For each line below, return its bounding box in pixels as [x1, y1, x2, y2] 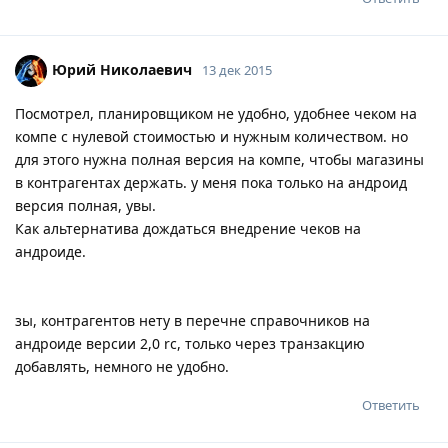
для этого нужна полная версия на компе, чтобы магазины [15, 149, 424, 169]
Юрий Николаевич [52, 59, 192, 79]
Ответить [362, 395, 420, 414]
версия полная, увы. [15, 195, 156, 215]
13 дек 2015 [202, 60, 272, 79]
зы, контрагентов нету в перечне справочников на [15, 310, 370, 330]
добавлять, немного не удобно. [15, 356, 229, 376]
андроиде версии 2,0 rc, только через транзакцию [15, 333, 365, 353]
